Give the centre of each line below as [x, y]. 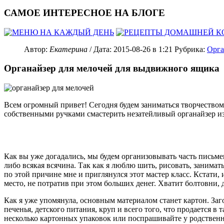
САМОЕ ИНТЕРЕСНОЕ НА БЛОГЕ [84, 13]
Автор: [36, 49]
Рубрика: [191, 49]
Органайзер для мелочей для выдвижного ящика [112, 68]
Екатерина [68, 49]
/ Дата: [100, 49]
